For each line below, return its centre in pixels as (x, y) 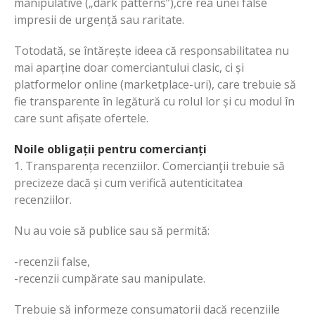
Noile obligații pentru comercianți (110, 149)
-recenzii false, (52, 261)
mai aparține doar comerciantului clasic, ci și (129, 67)
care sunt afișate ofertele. (81, 118)
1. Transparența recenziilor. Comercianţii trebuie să (149, 166)
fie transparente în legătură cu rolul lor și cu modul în (154, 101)
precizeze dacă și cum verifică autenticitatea (128, 182)
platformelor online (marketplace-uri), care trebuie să (155, 84)
